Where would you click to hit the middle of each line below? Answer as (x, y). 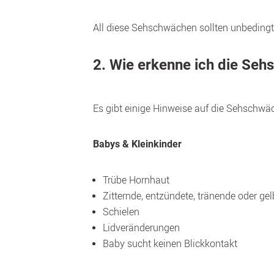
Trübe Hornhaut (136, 180)
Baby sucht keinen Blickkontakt (170, 243)
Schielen (121, 212)
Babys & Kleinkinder (137, 144)
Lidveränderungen (141, 228)
